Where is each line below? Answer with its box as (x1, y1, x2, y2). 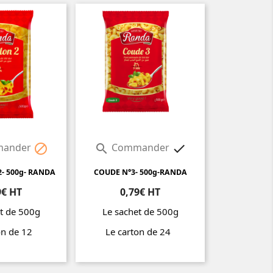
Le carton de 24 (105, 225, 175, 238)
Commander (108, 141, 172, 155)
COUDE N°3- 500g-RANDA (93, 167, 187, 178)
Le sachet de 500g (102, 205, 179, 218)
